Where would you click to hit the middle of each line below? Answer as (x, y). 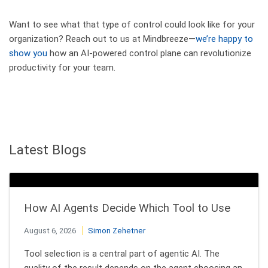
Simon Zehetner (117, 230)
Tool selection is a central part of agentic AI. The (122, 253)
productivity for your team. (62, 67)
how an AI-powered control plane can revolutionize (149, 53)
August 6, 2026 (50, 230)
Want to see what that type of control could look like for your (132, 24)
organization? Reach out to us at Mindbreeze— (102, 39)
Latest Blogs (48, 150)
